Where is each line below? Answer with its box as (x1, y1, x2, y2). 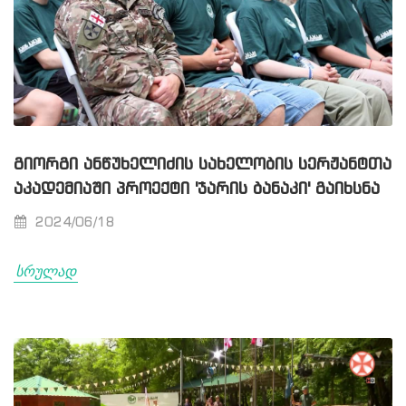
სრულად (15, 261, 76, 282)
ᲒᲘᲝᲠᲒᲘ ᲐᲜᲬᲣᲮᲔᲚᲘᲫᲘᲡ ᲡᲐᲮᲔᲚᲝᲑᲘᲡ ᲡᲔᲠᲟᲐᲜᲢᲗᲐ (14, 157, 391, 174)
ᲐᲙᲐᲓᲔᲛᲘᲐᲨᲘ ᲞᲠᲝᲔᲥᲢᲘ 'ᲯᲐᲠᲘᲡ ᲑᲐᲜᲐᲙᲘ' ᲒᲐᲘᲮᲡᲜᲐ (14, 181, 380, 198)
